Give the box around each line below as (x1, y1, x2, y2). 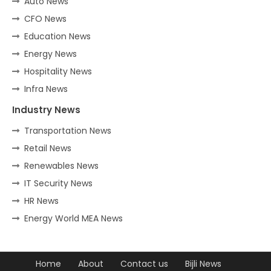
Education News (24, 30, 91, 42)
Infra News (24, 82, 68, 95)
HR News (24, 194, 59, 207)
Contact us (120, 257, 168, 270)
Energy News (24, 47, 77, 60)
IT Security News (24, 177, 93, 189)
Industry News (12, 103, 80, 116)
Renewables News (24, 159, 99, 172)
